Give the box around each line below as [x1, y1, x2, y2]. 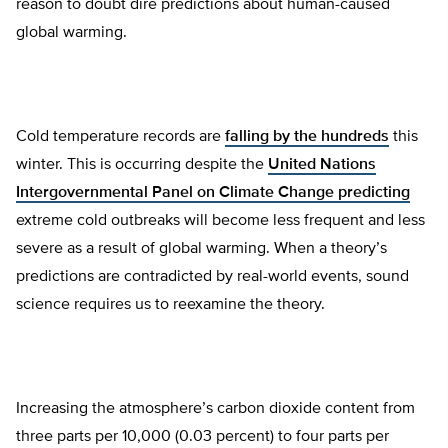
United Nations [268, 157, 376, 174]
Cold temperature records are [16, 129, 225, 146]
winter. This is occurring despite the [16, 157, 268, 174]
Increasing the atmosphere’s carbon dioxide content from [16, 401, 415, 418]
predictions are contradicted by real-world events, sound [16, 269, 409, 286]
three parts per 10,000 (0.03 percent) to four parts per [16, 429, 389, 446]
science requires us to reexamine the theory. [16, 297, 325, 314]
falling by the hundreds [225, 129, 389, 146]
